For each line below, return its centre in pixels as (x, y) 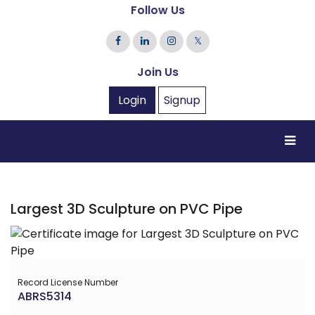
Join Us (157, 72)
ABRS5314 (45, 296)
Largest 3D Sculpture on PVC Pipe (127, 208)
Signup (182, 100)
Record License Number (68, 282)
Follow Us (157, 10)
